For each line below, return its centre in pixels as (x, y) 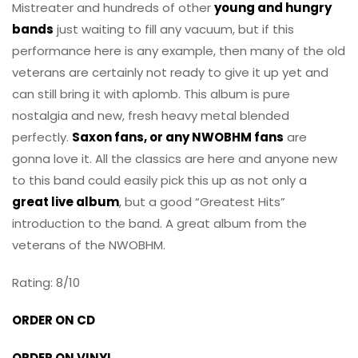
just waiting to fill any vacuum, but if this (174, 29)
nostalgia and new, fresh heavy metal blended (151, 115)
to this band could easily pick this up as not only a (159, 180)
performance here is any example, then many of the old (179, 50)
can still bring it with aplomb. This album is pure (151, 93)
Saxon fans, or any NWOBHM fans (178, 137)
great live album (66, 201)
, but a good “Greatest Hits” (202, 201)
